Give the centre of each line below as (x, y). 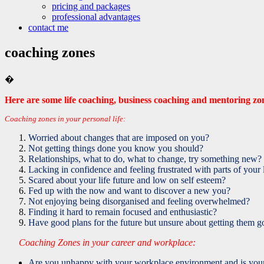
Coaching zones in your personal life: (65, 118)
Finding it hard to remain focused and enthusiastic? (123, 212)
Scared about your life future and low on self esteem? (127, 180)
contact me (48, 27)
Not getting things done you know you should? (116, 148)
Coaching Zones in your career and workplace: (107, 242)
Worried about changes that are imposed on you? (119, 137)
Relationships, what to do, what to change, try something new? (145, 159)
